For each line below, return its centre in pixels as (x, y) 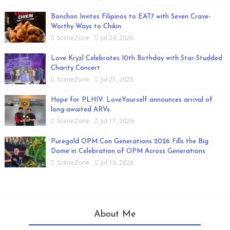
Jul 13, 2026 (117, 162)
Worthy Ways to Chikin (86, 26)
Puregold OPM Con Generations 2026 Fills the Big (129, 141)
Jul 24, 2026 (117, 37)
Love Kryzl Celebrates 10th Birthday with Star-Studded (136, 58)
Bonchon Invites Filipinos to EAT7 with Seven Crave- (130, 16)
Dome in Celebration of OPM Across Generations (128, 151)
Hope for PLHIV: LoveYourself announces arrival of (131, 100)
